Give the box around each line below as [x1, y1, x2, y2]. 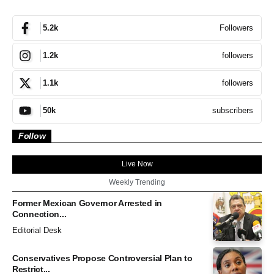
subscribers [212, 105, 253, 115]
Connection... [12, 209, 67, 219]
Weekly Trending [109, 177, 165, 187]
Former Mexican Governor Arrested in [12, 198, 163, 208]
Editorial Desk [12, 226, 62, 235]
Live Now [121, 159, 153, 168]
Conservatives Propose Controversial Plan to [12, 253, 193, 263]
